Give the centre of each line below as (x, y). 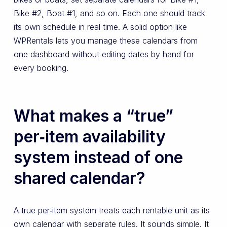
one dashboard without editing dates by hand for (104, 54)
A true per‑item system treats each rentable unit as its (111, 211)
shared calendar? (79, 178)
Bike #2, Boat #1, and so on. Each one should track (109, 13)
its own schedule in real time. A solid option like (100, 27)
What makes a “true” (93, 116)
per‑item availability (89, 137)
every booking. (41, 68)
